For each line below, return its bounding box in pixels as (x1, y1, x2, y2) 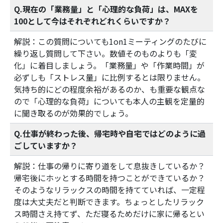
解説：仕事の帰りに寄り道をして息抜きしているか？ (14, 160, 205, 172)
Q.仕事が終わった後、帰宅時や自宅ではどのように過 (14, 127, 206, 139)
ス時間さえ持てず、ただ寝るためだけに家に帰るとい (14, 208, 205, 220)
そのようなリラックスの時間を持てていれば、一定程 (14, 184, 205, 196)
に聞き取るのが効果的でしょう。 (14, 107, 133, 119)
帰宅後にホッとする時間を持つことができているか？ (14, 172, 205, 184)
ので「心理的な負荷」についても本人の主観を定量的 (14, 95, 205, 107)
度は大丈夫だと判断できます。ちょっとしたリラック (14, 196, 204, 208)
